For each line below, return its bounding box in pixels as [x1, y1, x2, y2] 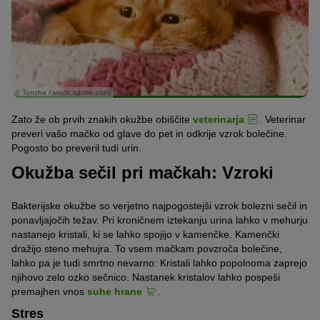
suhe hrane [87, 285, 142, 297]
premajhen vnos [11, 285, 87, 297]
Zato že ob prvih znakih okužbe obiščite [11, 114, 193, 126]
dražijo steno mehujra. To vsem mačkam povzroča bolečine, [11, 242, 282, 254]
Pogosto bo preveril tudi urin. [11, 142, 141, 154]
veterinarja [193, 114, 244, 126]
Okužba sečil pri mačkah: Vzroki [11, 163, 274, 183]
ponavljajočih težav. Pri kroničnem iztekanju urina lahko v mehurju [11, 214, 308, 226]
